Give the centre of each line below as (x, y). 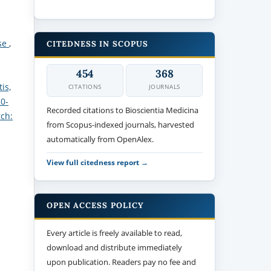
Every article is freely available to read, (115, 233)
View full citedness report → (98, 162)
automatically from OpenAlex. (100, 139)
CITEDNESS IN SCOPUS (97, 44)
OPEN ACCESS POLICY (95, 205)
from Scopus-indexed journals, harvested (121, 124)
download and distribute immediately (115, 247)
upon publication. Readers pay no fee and (122, 262)
